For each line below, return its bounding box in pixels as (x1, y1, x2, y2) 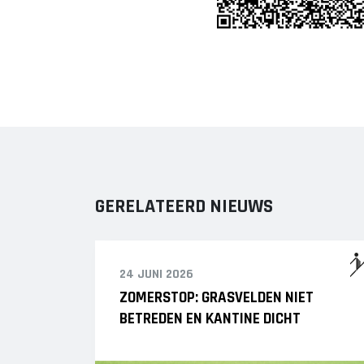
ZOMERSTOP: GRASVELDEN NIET (119, 287, 314, 308)
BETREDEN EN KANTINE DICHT (119, 308, 301, 329)
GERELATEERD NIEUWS (95, 193, 273, 219)
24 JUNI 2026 (119, 265, 193, 283)
